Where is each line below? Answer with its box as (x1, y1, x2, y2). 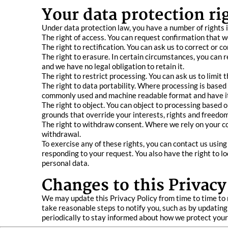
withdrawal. (42, 129, 81, 138)
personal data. (42, 158, 89, 167)
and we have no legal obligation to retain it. (42, 62, 184, 71)
